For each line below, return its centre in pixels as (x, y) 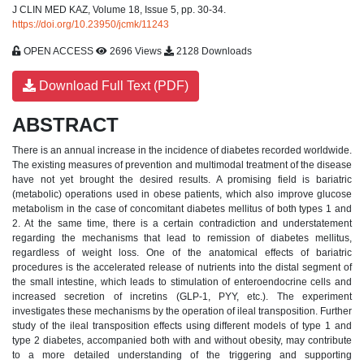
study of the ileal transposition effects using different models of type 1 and (182, 325)
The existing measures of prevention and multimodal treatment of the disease (182, 165)
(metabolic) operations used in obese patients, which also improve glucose (182, 194)
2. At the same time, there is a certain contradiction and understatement (182, 223)
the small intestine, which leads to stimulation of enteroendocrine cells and (182, 282)
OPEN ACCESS (58, 51)
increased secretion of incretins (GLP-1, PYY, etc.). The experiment (182, 296)
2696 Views (136, 51)
